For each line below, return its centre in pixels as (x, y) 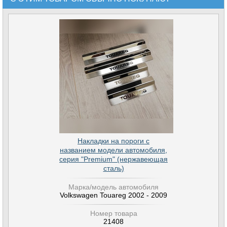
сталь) (113, 168)
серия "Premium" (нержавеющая (113, 159)
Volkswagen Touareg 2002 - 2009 (113, 195)
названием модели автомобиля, (113, 150)
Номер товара (113, 213)
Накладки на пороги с (113, 141)
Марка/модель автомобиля (113, 187)
